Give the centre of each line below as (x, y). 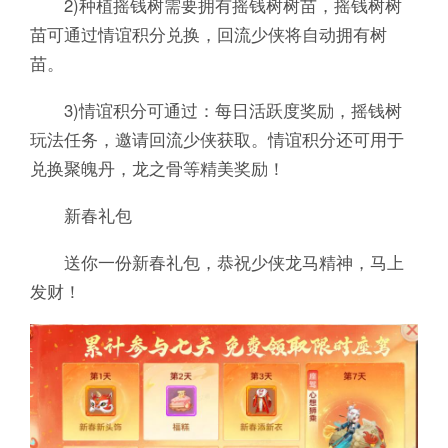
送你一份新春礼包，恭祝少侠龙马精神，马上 (216, 262)
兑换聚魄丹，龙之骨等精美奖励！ (157, 168)
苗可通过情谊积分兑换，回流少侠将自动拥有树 (208, 34)
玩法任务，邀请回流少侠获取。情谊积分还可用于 (216, 139)
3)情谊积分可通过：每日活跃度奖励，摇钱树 (215, 110)
